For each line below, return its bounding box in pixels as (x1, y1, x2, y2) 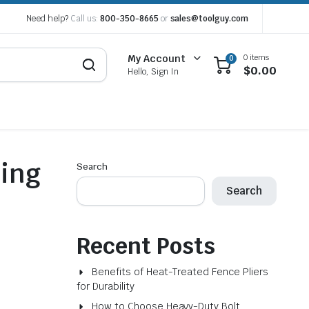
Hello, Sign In (128, 66, 179, 77)
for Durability (77, 280, 134, 292)
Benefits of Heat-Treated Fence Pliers (92, 266, 268, 278)
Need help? (26, 13, 71, 24)
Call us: (70, 13, 98, 24)
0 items (243, 52, 269, 62)
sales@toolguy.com (170, 13, 248, 24)
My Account (128, 52, 186, 65)
